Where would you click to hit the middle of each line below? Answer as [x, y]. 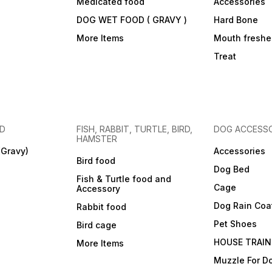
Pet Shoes [235, 224]
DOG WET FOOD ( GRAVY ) [132, 20]
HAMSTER [97, 139]
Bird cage [97, 225]
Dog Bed [231, 169]
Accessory [99, 189]
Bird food [96, 161]
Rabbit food [102, 207]
